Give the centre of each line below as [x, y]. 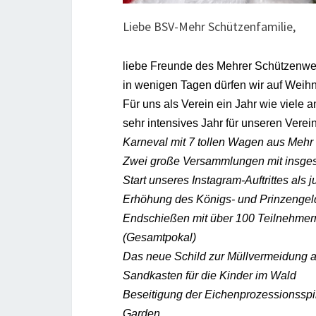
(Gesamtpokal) [159, 237]
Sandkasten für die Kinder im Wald [209, 275]
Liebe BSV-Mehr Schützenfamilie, [209, 26]
